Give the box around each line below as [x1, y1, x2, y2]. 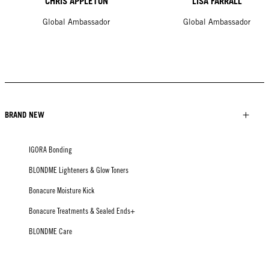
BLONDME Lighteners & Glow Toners [29, 166, 128, 175]
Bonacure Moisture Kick [29, 186, 94, 196]
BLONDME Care [29, 227, 72, 237]
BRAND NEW [5, 110, 44, 120]
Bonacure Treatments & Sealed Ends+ [29, 207, 135, 216]
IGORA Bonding [29, 145, 72, 155]
